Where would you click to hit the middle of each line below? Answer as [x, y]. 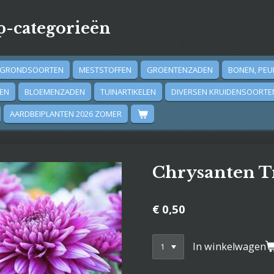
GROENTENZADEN [180, 70]
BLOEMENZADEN [55, 92]
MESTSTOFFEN [105, 70]
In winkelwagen [230, 246]
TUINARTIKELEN [128, 92]
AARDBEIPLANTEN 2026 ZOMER [66, 114]
